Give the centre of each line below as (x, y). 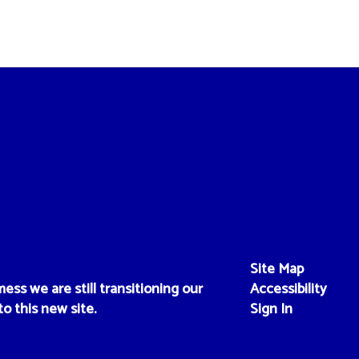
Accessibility (288, 289)
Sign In (271, 309)
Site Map (276, 269)
